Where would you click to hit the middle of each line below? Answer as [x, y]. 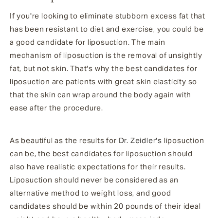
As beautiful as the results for [64, 140]
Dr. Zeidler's [140, 140]
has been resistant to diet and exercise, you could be [107, 29]
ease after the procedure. [57, 108]
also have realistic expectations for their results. [98, 166]
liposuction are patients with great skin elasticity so [104, 81]
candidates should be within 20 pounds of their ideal [105, 206]
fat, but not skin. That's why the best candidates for [104, 68]
